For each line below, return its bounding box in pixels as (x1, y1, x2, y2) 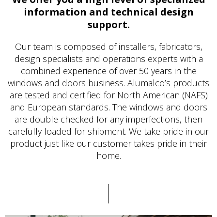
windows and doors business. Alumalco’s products (8, 77, 209, 89)
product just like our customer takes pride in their (10, 137, 207, 149)
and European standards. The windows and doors (10, 101, 207, 113)
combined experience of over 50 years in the (20, 64, 197, 77)
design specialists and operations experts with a (14, 52, 203, 64)
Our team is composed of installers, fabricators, (15, 40, 202, 52)
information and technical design (23, 5, 194, 18)
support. (87, 17, 130, 31)
